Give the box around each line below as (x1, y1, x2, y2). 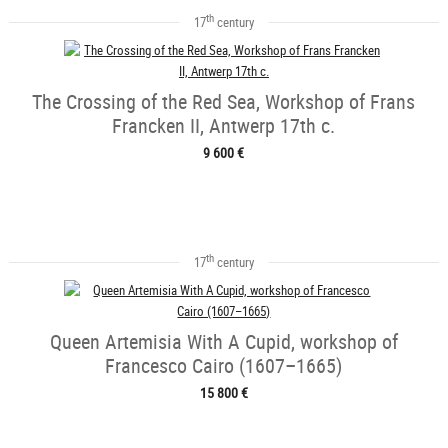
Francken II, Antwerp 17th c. (112, 111, 336, 139)
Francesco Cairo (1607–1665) (105, 351, 343, 379)
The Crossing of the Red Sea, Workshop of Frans (32, 87, 416, 115)
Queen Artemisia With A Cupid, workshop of (49, 327, 398, 355)
